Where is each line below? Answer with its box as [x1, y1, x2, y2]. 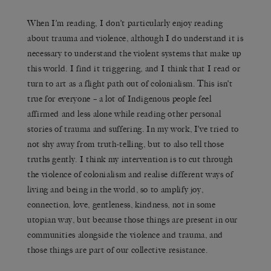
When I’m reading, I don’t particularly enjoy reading [27, 18, 223, 28]
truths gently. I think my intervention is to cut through [27, 154, 233, 165]
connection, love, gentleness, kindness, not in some [27, 199, 216, 210]
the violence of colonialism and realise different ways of [27, 169, 233, 180]
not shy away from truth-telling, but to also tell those [27, 139, 224, 149]
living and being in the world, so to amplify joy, [27, 184, 204, 195]
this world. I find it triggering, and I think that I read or [27, 63, 241, 74]
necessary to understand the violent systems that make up [27, 48, 241, 59]
